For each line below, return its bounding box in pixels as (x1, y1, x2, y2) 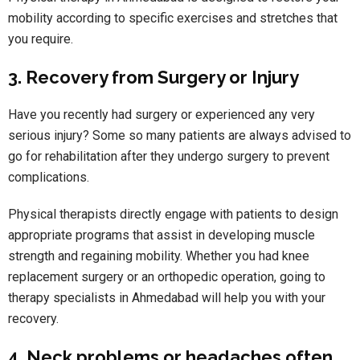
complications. (8, 170, 89, 186)
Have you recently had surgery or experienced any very (8, 107, 315, 123)
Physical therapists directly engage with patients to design (8, 207, 338, 223)
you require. (8, 31, 73, 47)
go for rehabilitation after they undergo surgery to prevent (8, 149, 329, 165)
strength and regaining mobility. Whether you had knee (8, 248, 309, 264)
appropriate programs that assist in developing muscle (8, 227, 315, 243)
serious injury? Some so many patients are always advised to (8, 128, 351, 144)
